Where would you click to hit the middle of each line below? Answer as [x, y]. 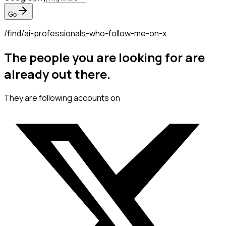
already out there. [57, 74]
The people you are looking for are [104, 58]
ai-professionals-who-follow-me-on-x [95, 34]
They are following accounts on [62, 98]
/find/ [14, 34]
